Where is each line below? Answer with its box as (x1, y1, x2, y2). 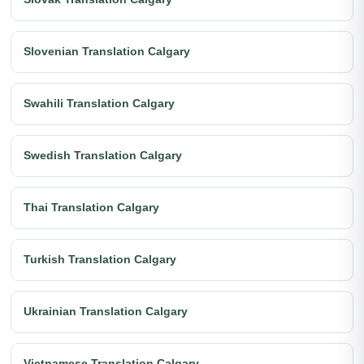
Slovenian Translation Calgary (24, 45, 190, 58)
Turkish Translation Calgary (24, 253, 176, 266)
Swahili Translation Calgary (24, 97, 175, 110)
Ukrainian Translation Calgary (24, 305, 188, 318)
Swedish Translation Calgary (24, 149, 182, 162)
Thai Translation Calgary (24, 201, 159, 214)
